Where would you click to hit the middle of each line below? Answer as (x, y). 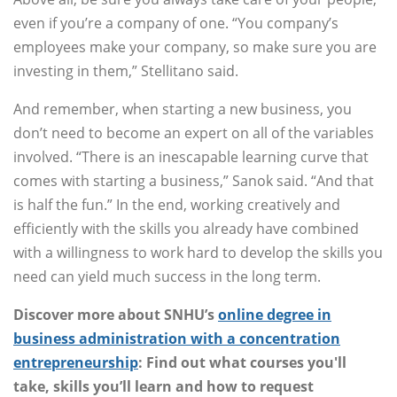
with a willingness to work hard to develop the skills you (198, 253)
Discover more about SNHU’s (116, 315)
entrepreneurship (76, 363)
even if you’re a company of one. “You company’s (176, 23)
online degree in (275, 315)
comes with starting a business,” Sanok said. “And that (194, 181)
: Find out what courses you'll (242, 363)
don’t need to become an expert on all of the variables (194, 133)
